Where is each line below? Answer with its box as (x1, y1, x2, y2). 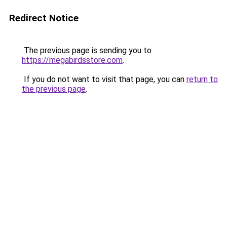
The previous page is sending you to (22, 46, 152, 55)
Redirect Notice (9, 12, 79, 24)
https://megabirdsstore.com (22, 55, 123, 65)
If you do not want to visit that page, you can (22, 74, 186, 84)
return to (186, 74, 218, 84)
